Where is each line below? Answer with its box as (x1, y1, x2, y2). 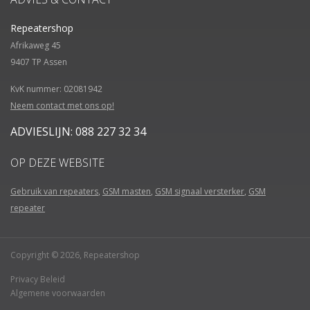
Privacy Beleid (10, 273, 65, 285)
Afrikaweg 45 (10, 39, 61, 51)
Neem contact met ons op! (10, 100, 114, 111)
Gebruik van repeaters (10, 185, 98, 197)
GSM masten (102, 185, 151, 197)
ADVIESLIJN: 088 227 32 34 (10, 124, 146, 139)
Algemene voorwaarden (10, 287, 105, 299)
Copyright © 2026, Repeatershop (10, 249, 140, 261)
